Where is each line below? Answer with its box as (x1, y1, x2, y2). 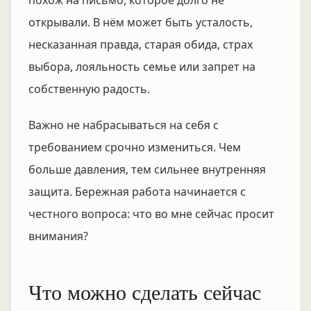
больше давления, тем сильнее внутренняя (28, 162, 266, 177)
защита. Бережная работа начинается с (28, 184, 246, 199)
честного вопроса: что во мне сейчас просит (28, 206, 274, 221)
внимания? (28, 228, 88, 244)
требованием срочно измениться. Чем (28, 140, 241, 155)
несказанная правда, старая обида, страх (28, 37, 253, 52)
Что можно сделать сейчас (28, 278, 261, 305)
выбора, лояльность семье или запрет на (28, 59, 255, 74)
